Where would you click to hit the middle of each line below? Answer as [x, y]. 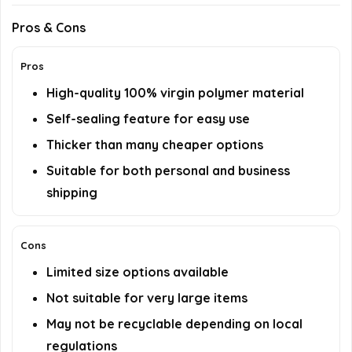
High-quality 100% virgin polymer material [175, 93]
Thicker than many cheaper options [155, 145]
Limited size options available [137, 272]
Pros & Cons [49, 28]
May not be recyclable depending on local [174, 324]
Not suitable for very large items [147, 298]
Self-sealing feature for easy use [148, 119]
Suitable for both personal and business [168, 171]
